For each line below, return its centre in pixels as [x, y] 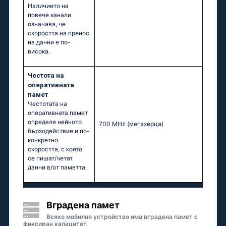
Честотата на [47, 104]
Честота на [46, 76]
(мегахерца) [145, 124]
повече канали [49, 15]
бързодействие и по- [59, 131]
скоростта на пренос [59, 33]
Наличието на [48, 6]
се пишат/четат [50, 158]
